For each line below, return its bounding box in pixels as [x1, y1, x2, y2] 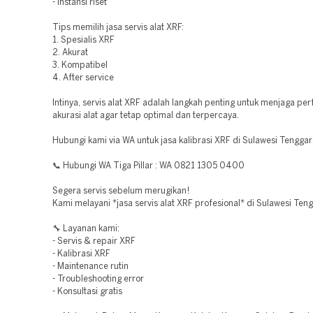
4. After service [52, 74, 115, 82]
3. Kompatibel [52, 61, 108, 69]
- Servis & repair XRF [52, 238, 136, 245]
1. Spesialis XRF [52, 36, 115, 44]
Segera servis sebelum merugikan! [52, 187, 189, 195]
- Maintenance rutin [52, 263, 129, 270]
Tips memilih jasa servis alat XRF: [52, 24, 184, 31]
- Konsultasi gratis [52, 288, 122, 296]
